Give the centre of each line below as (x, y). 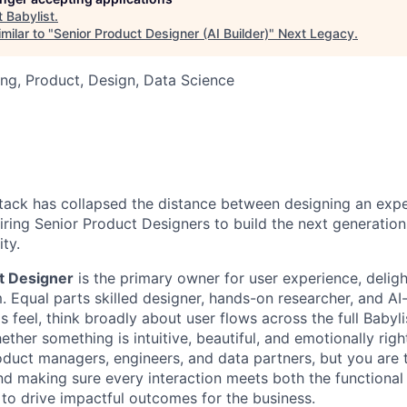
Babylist (30, 16)
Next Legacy (316, 33)
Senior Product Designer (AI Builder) (161, 33)
